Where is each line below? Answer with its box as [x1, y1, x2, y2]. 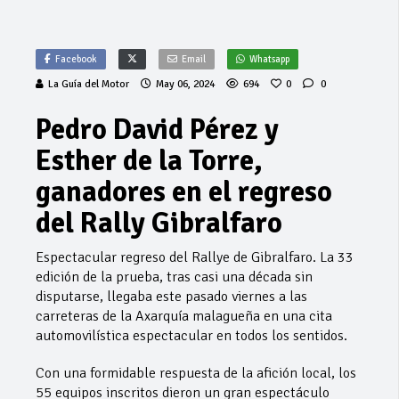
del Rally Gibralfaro [36, 206, 282, 241]
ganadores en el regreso [36, 175, 332, 210]
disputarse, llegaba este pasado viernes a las [36, 288, 307, 306]
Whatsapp [249, 53, 289, 66]
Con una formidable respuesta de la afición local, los [36, 364, 356, 383]
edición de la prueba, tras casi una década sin [36, 268, 313, 287]
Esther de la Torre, [36, 143, 263, 179]
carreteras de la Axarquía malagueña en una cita [36, 307, 332, 326]
